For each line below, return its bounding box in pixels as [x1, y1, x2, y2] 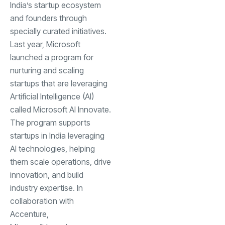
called [10, 104, 33, 115]
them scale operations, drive [10, 156, 111, 167]
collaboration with [10, 195, 74, 206]
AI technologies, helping [10, 143, 95, 154]
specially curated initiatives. [10, 26, 106, 36]
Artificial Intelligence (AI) [10, 91, 94, 101]
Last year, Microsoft [10, 39, 80, 49]
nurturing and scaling [10, 65, 84, 75]
